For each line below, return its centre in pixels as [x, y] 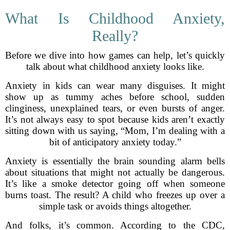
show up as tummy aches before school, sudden [115, 97]
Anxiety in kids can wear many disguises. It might [115, 85]
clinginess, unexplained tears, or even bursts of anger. [115, 108]
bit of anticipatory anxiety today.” [115, 142]
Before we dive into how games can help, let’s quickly [115, 55]
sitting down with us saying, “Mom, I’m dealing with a [115, 131]
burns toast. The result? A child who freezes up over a [115, 195]
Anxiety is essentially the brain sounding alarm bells [115, 161]
